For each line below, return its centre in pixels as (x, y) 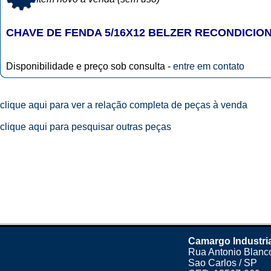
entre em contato (209, 66)
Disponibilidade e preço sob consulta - (90, 66)
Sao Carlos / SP (223, 263)
